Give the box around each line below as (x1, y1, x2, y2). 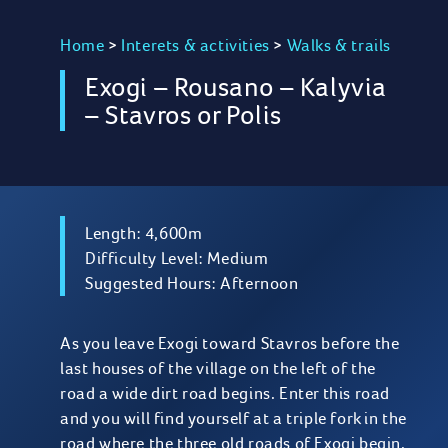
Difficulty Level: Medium (85, 247, 269, 269)
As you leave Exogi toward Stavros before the (60, 332, 400, 354)
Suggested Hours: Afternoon (85, 272, 299, 294)
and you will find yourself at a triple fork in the (60, 407, 408, 429)
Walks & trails (286, 34, 392, 56)
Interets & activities (121, 34, 270, 56)
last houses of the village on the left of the (60, 357, 377, 379)
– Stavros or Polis (85, 97, 282, 133)
